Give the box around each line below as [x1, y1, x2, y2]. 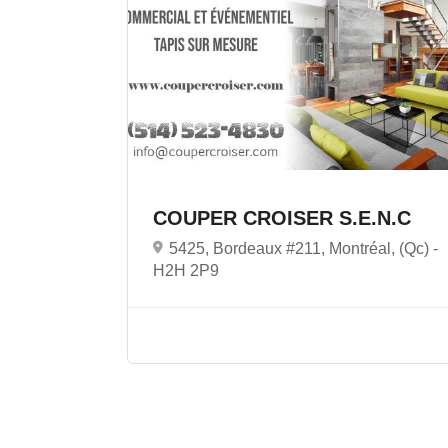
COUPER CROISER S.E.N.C [153, 206, 417, 229]
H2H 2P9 [153, 261, 219, 279]
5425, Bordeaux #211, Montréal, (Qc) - [169, 239, 438, 257]
